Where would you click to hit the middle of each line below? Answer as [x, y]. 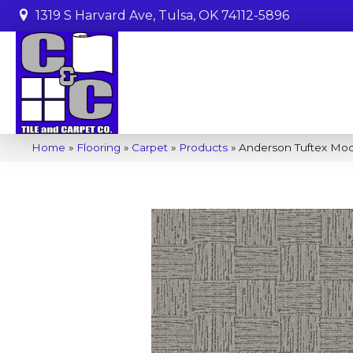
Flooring [98, 147]
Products [203, 147]
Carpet [150, 147]
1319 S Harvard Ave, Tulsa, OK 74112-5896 [162, 15]
